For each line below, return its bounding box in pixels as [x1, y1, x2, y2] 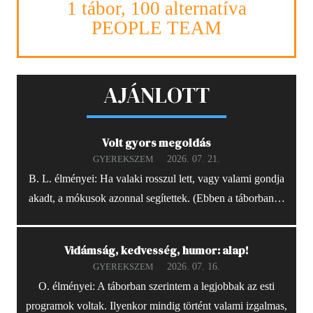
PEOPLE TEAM [92, 17, 221, 38]
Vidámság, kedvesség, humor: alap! [64, 242, 249, 259]
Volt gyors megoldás [102, 135, 211, 151]
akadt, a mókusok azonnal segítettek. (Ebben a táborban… [28, 192, 285, 205]
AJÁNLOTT [103, 80, 210, 111]
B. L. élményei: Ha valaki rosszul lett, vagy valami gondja [29, 173, 284, 185]
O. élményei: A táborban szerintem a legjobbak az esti [38, 280, 275, 293]
